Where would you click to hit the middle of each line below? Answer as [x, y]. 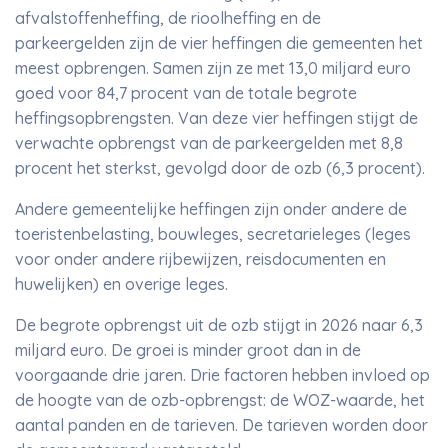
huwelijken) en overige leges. [123, 284]
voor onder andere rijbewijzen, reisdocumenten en [200, 259]
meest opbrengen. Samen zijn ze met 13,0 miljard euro [213, 68]
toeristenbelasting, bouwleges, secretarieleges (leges [213, 234]
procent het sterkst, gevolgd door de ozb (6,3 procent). [220, 168]
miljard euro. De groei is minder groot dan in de [188, 350]
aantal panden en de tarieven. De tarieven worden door [221, 425]
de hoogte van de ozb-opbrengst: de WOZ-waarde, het [220, 400]
